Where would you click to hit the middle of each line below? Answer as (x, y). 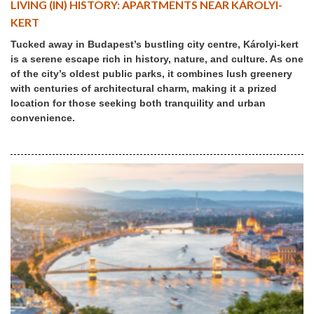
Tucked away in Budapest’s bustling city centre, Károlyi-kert (155, 44)
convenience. (43, 117)
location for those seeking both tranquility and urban (138, 103)
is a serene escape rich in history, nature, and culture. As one (157, 59)
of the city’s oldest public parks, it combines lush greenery (151, 73)
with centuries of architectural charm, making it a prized (144, 88)
